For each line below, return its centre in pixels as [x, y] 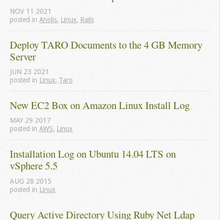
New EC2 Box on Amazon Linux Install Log [100, 105]
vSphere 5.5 [34, 166]
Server [23, 56]
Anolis [48, 19]
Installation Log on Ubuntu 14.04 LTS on [93, 154]
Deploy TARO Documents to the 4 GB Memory [106, 44]
